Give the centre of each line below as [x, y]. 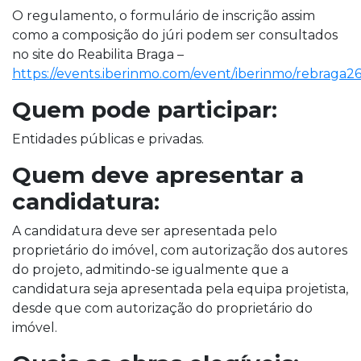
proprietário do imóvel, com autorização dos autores [180, 250]
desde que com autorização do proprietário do [162, 308]
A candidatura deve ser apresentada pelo [145, 230]
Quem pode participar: [145, 109]
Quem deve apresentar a [158, 174]
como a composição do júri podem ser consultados [175, 35]
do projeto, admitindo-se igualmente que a [150, 269]
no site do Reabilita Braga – [98, 54]
